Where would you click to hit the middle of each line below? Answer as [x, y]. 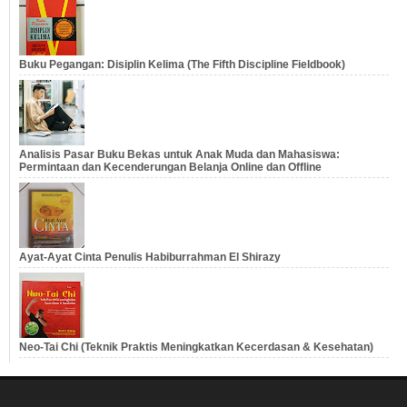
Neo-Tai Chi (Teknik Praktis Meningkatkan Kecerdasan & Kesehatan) [196, 347]
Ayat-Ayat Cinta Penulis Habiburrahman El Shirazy [150, 258]
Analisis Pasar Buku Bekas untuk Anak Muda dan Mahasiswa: [179, 155]
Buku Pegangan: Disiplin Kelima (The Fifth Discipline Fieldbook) [182, 65]
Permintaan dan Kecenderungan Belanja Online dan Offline [170, 168]
